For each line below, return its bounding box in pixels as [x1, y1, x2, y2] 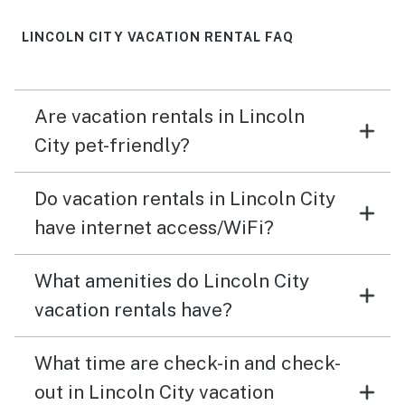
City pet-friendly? [34, 134, 190, 157]
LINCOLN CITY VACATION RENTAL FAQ [22, 30, 294, 45]
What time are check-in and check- [34, 352, 341, 375]
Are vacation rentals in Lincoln [34, 105, 305, 128]
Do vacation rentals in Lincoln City [34, 187, 335, 211]
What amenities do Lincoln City [34, 269, 309, 293]
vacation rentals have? [34, 298, 232, 322]
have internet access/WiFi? [34, 216, 274, 240]
